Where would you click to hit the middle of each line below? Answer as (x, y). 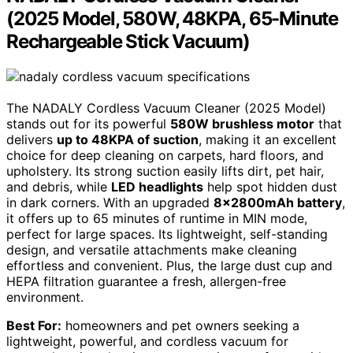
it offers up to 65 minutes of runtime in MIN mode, (157, 218)
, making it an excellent (268, 139)
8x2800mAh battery (278, 202)
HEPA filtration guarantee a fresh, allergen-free (146, 281)
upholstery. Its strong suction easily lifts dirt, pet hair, (165, 171)
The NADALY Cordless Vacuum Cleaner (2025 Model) (166, 108)
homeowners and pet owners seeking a (180, 325)
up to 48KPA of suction (128, 139)
